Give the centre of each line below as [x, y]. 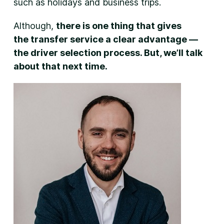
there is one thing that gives [118, 26]
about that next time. [60, 66]
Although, [34, 26]
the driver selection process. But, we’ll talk [108, 53]
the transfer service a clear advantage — [105, 39]
